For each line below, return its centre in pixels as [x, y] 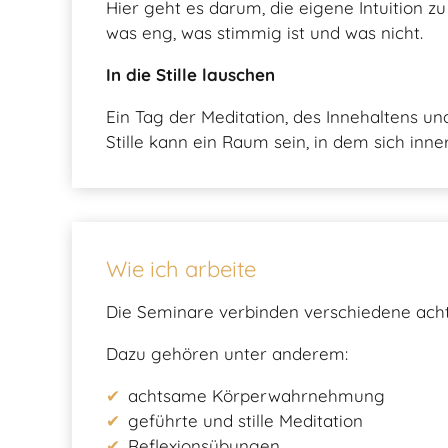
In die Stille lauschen [190, 74]
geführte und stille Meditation [246, 420]
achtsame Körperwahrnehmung [257, 395]
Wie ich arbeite [181, 268]
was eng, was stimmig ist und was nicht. [264, 32]
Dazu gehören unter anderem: [227, 353]
